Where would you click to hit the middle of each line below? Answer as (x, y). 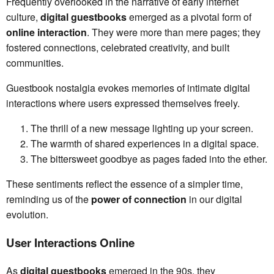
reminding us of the (49, 199)
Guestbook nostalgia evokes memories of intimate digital (128, 88)
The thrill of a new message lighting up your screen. (142, 128)
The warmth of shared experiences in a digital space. (145, 144)
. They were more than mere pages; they (174, 32)
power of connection (139, 199)
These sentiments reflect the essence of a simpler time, (124, 184)
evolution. (27, 215)
